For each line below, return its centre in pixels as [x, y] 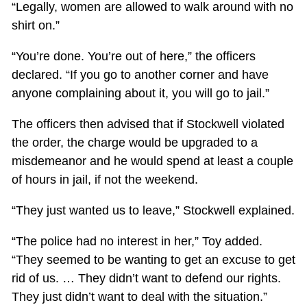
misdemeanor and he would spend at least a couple [152, 161]
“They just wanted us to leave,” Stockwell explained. [153, 211]
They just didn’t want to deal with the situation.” [139, 297]
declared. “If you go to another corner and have [140, 75]
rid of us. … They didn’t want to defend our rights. [146, 279]
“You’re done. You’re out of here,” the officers [133, 57]
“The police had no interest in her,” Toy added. [137, 242]
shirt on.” [35, 26]
